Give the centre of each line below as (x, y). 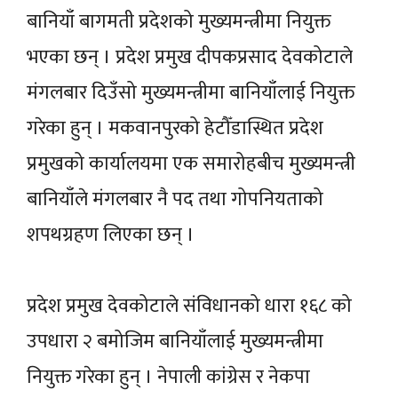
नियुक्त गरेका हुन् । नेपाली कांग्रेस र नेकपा (168, 377)
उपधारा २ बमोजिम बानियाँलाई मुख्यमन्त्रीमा (175, 341)
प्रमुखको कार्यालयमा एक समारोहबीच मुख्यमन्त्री (191, 163)
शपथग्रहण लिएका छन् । (113, 235)
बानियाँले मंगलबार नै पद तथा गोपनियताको (175, 199)
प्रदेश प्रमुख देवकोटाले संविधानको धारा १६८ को (189, 306)
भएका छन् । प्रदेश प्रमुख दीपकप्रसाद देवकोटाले (190, 57)
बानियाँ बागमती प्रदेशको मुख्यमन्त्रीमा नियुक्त (179, 21)
